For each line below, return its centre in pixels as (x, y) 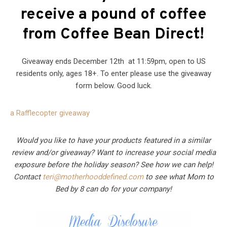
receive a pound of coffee (113, 15)
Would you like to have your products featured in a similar (113, 141)
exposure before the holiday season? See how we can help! (113, 165)
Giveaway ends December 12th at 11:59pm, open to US (113, 62)
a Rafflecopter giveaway (50, 113)
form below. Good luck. (113, 86)
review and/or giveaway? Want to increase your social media (113, 153)
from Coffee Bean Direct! (113, 35)
